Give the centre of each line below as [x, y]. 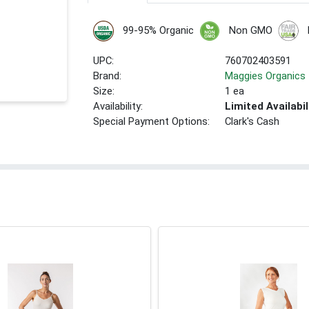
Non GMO [250, 31]
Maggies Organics [266, 76]
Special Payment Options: [152, 122]
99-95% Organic [158, 31]
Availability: [118, 107]
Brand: [108, 76]
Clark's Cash [252, 122]
